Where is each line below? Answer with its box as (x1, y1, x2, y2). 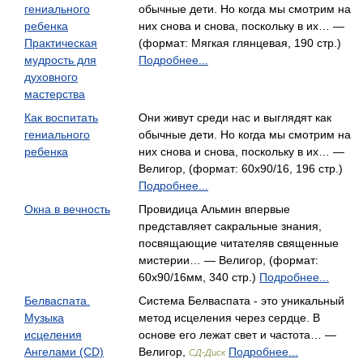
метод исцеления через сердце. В (139, 311, 320, 324)
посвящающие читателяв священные (139, 237, 339, 250)
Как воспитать (24, 111, 98, 124)
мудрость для (24, 53, 96, 66)
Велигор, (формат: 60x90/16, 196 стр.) (139, 162, 343, 175)
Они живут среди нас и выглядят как (139, 111, 331, 124)
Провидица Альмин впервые (139, 203, 290, 216)
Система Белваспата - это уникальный (139, 294, 344, 307)
